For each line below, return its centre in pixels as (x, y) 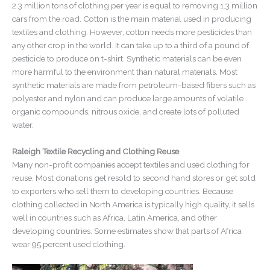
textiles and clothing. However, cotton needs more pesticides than (132, 32)
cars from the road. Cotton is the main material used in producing (132, 18)
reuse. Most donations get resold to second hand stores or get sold (134, 177)
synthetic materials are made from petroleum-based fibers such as (134, 85)
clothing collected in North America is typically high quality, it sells (133, 204)
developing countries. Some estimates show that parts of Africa (127, 231)
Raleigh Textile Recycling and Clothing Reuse (96, 151)
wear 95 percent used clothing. (69, 244)
